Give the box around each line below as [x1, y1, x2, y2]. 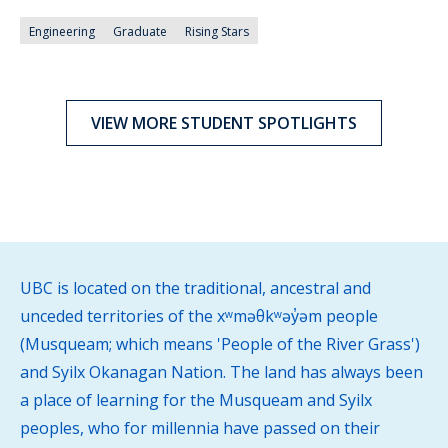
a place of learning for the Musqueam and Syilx [20, 388, 372, 411]
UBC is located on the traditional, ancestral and [20, 276, 371, 299]
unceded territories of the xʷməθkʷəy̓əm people [20, 304, 378, 327]
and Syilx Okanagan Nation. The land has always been [20, 360, 423, 383]
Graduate [113, 22, 167, 40]
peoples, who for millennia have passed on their [20, 416, 380, 439]
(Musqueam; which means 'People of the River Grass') [20, 332, 420, 355]
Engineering [29, 22, 95, 40]
